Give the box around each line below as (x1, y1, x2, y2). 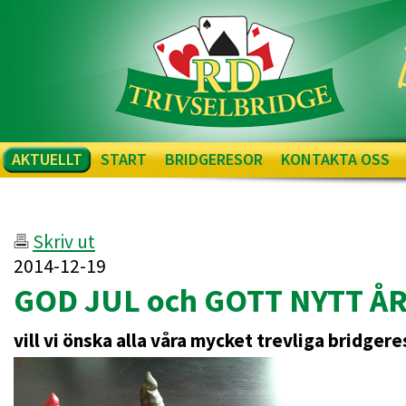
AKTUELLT (12, 149, 82, 169)
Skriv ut (33, 229, 95, 254)
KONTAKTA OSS (281, 149, 390, 169)
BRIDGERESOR (165, 149, 263, 169)
